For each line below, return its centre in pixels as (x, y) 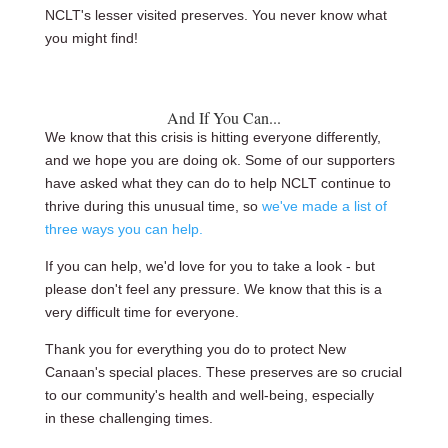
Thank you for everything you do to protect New (195, 349)
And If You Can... (223, 118)
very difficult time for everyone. (141, 312)
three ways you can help (121, 229)
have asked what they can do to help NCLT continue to (217, 183)
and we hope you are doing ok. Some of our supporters (219, 160)
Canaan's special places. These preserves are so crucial (223, 372)
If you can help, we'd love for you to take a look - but (209, 266)
